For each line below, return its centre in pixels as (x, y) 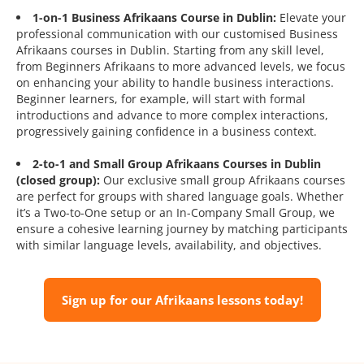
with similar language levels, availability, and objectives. (169, 245)
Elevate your (311, 18)
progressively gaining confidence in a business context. (167, 132)
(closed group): (58, 180)
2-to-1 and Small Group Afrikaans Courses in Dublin (177, 164)
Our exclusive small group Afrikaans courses (223, 180)
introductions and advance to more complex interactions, (172, 115)
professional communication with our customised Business (177, 34)
